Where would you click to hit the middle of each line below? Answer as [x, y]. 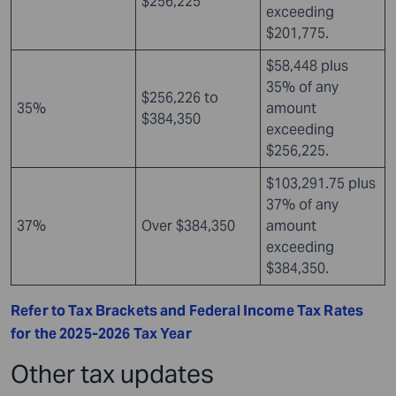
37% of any [302, 204]
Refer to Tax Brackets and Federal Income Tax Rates [187, 310]
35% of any [302, 87]
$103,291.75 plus [321, 183]
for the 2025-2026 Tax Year [101, 333]
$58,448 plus [307, 65]
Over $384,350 [188, 225]
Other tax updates [112, 373]
